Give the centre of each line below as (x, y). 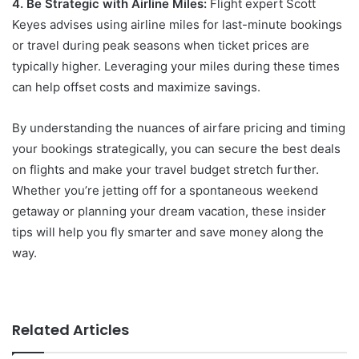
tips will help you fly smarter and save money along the (168, 232)
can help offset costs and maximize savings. (136, 87)
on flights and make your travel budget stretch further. (165, 169)
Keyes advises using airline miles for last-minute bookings (177, 24)
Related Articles (71, 329)
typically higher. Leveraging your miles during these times (176, 66)
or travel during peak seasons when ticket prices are (161, 45)
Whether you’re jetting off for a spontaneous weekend (165, 190)
